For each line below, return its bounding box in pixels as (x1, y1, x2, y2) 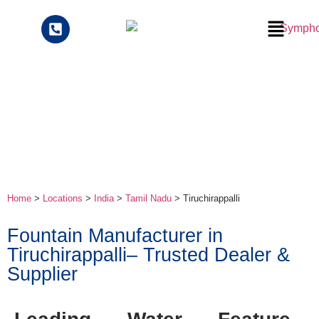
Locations (43, 193, 85, 204)
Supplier (7, 263, 78, 285)
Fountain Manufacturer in (7, 224, 223, 246)
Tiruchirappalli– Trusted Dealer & (7, 244, 290, 266)
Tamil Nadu (125, 193, 172, 204)
